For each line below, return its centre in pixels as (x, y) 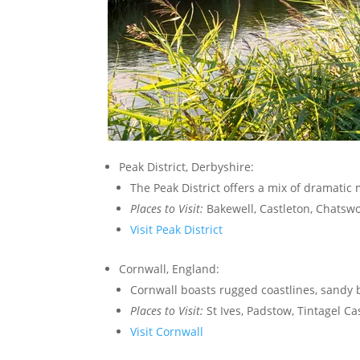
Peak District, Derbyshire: (187, 167)
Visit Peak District (177, 229)
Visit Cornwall (167, 331)
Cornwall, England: (170, 269)
